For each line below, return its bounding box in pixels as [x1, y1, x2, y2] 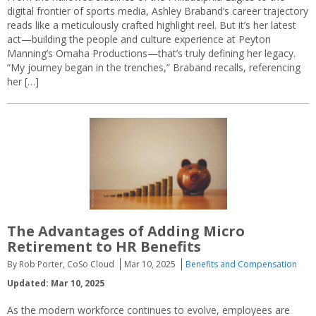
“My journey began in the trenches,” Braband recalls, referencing [7, 60, 300, 74]
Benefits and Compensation [186, 258, 297, 271]
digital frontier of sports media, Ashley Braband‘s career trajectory [7, 4, 308, 18]
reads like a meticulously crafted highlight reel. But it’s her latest [7, 18, 296, 32]
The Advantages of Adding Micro [7, 221, 245, 241]
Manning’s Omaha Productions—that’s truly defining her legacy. [7, 46, 296, 60]
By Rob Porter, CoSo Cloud [7, 258, 114, 271]
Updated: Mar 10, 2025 [7, 277, 104, 290]
